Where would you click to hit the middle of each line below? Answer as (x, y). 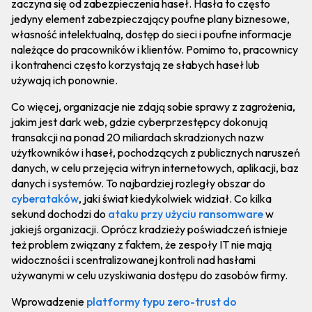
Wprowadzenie (49, 301)
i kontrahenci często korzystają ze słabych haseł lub (135, 64)
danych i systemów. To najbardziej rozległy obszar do (138, 183)
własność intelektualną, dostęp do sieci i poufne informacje (151, 34)
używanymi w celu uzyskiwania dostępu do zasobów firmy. (149, 275)
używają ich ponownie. (64, 80)
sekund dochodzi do (60, 213)
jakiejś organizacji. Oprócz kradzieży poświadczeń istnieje (149, 229)
